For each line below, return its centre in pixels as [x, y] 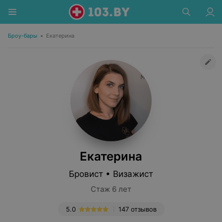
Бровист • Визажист [111, 174]
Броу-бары [23, 36]
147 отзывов [137, 209]
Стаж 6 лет [111, 189]
